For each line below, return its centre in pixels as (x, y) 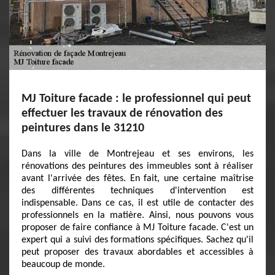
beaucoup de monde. (63, 265)
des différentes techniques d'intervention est (137, 191)
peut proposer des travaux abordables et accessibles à (137, 252)
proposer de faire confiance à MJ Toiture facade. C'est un (137, 228)
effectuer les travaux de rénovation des (122, 114)
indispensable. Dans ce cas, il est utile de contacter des (137, 203)
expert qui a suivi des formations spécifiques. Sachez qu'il (137, 240)
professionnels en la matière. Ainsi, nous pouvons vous (137, 215)
